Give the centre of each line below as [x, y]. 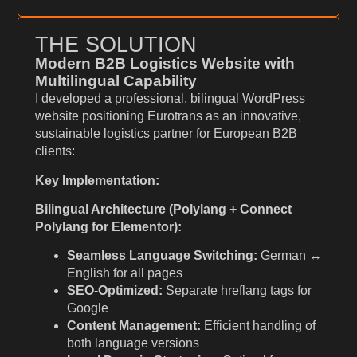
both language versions [133, 343]
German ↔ [289, 256]
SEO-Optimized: [114, 291]
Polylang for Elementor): [108, 226]
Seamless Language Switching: [162, 256]
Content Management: [133, 326]
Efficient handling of [258, 326]
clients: [55, 151]
